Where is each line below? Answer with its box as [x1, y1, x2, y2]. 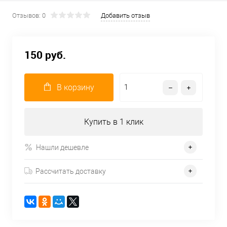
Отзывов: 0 [12, 12, 46, 19]
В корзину [56, 83, 94, 93]
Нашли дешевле [36, 143, 89, 152]
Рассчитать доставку [35, 167, 106, 175]
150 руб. [24, 48, 66, 62]
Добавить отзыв [101, 12, 150, 19]
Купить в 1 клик [84, 117, 143, 127]
